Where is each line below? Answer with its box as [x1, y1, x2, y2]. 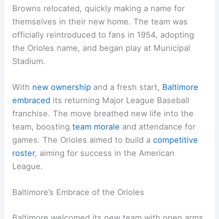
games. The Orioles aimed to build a [12, 134, 153, 145]
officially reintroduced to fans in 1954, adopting [12, 29, 195, 40]
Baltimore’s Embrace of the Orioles [12, 187, 145, 197]
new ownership [32, 82, 91, 92]
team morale [72, 121, 120, 131]
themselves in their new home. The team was [12, 16, 188, 26]
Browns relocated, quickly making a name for [12, 3, 185, 13]
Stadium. [12, 56, 46, 66]
